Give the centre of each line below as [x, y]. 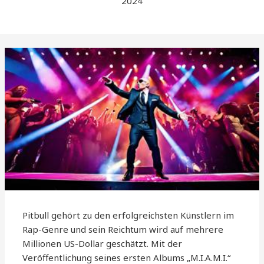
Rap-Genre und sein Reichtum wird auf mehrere [123, 230]
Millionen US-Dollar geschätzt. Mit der [103, 244]
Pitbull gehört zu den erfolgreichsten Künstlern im [128, 215]
